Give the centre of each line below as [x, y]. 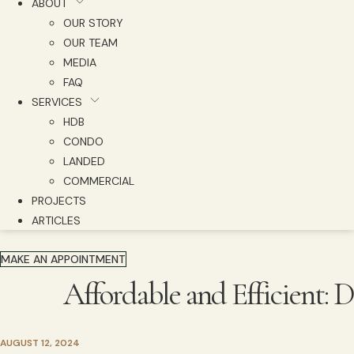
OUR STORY [93, 23]
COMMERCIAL [99, 181]
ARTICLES [56, 221]
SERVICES [57, 102]
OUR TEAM [90, 43]
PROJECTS [59, 201]
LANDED [84, 162]
